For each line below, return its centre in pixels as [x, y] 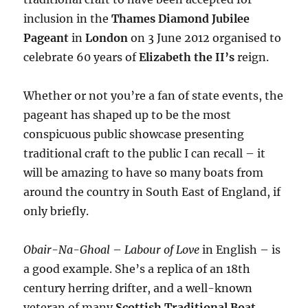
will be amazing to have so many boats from [144, 172]
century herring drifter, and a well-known [138, 288]
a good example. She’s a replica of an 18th [137, 268]
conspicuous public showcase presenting [134, 134]
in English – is [240, 249]
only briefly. [56, 211]
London [107, 37]
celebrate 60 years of [81, 57]
